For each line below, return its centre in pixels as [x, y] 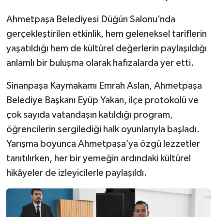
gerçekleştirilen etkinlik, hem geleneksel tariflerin [106, 34]
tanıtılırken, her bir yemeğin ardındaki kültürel [98, 158]
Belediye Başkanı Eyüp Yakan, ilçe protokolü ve [102, 100]
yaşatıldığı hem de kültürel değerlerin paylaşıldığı [106, 48]
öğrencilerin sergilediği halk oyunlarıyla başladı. [103, 129]
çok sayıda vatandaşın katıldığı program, [89, 115]
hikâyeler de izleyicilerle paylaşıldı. [77, 173]
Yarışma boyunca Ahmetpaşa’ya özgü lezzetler [103, 144]
